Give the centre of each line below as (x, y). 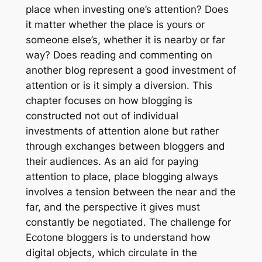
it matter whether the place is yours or (115, 25)
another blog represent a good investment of (131, 70)
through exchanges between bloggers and (125, 146)
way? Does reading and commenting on (119, 55)
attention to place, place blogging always (122, 177)
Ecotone (44, 238)
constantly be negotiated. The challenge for (128, 223)
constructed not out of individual (102, 116)
